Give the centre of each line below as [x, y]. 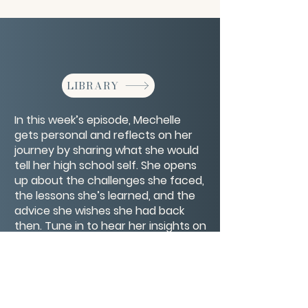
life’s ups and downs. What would [102, 256]
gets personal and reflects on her [103, 135]
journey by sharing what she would [107, 150]
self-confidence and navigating [99, 241]
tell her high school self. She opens [106, 165]
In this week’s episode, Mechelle [98, 120]
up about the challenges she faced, [109, 180]
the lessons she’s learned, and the [105, 196]
